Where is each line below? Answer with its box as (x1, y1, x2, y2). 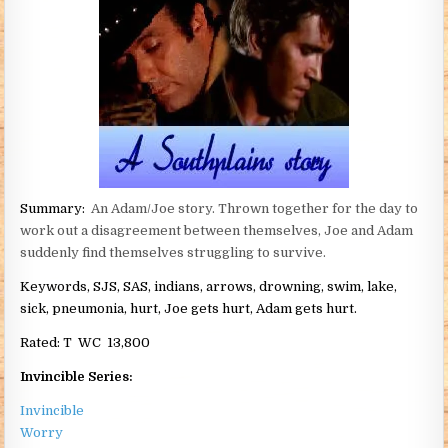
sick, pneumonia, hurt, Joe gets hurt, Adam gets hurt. (20, 301, 358, 317)
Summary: (20, 201, 92, 217)
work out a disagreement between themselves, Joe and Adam (20, 223, 414, 239)
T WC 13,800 (60, 335, 151, 351)
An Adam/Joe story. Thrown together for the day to (91, 201, 419, 217)
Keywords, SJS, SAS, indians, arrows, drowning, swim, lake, (20, 279, 398, 295)
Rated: (20, 335, 61, 351)
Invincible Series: (20, 369, 134, 385)
